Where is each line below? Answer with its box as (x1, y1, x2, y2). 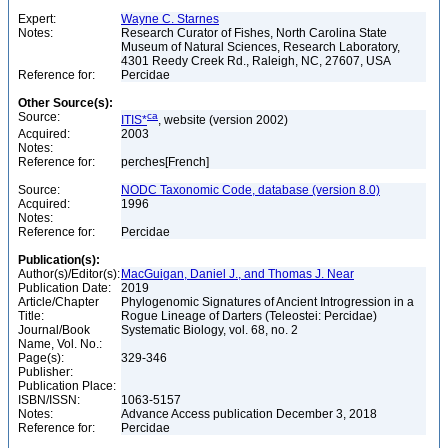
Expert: (18, 12, 56, 26)
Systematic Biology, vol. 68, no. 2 (121, 323, 301, 337)
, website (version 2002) (158, 113, 288, 127)
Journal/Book (18, 323, 90, 337)
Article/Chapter (18, 295, 99, 309)
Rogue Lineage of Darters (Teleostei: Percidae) (121, 309, 380, 323)
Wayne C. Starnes (121, 12, 219, 26)
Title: (18, 309, 44, 323)
